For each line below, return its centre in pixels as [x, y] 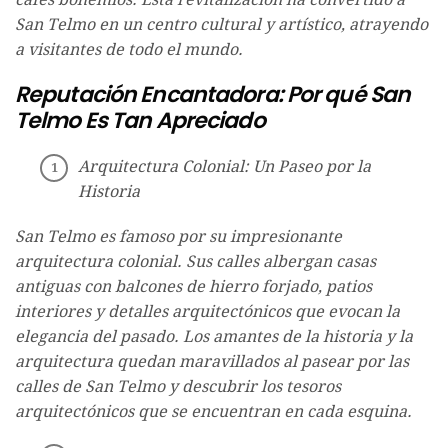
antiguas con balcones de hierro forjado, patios [193, 287]
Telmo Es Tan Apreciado [140, 121]
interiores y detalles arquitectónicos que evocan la [207, 312]
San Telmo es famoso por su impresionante [178, 237]
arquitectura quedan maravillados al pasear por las [212, 362]
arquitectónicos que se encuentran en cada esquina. [213, 412]
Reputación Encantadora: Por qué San [213, 95]
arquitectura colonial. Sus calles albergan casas [195, 262]
